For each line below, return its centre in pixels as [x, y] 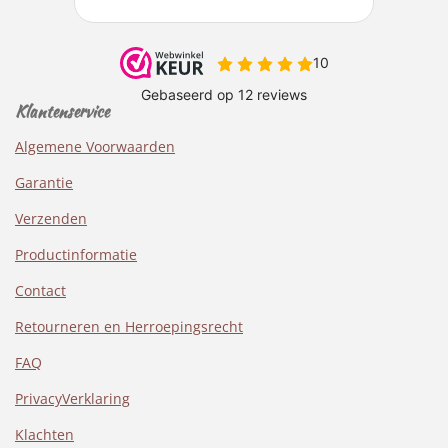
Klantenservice [62, 111]
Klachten [44, 434]
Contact [40, 290]
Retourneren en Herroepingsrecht [129, 326]
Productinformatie [76, 254]
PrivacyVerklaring [72, 398]
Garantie [44, 182]
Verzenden [51, 218]
